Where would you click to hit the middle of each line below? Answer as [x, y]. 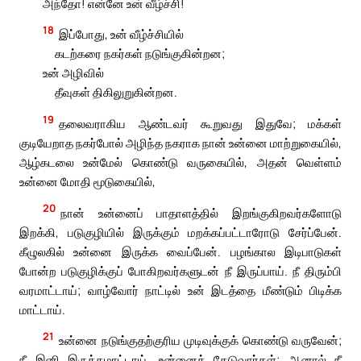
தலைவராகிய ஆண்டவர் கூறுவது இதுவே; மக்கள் [200, 124]
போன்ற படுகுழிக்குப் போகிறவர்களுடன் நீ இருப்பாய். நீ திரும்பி [180, 270]
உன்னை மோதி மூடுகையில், [87, 182]
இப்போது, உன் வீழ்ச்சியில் [122, 34]
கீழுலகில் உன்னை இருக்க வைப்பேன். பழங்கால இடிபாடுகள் [180, 251]
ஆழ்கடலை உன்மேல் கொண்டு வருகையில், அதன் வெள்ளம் [180, 162]
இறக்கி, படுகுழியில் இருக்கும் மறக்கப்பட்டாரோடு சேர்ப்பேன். [180, 232]
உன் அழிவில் [74, 73]
